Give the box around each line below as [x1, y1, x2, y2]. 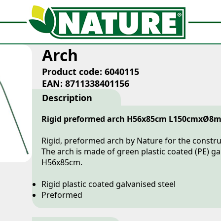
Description [42, 92, 92, 104]
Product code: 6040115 [42, 66, 139, 77]
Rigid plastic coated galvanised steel [41, 179, 176, 189]
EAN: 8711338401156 [42, 77, 129, 89]
